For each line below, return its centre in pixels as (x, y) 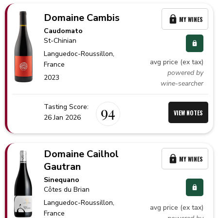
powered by (185, 73)
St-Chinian (60, 41)
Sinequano (62, 180)
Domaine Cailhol (82, 154)
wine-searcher (182, 83)
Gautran (63, 167)
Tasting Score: (66, 107)
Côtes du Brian (67, 190)
